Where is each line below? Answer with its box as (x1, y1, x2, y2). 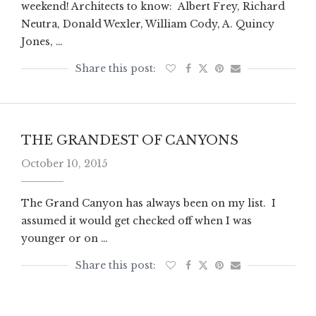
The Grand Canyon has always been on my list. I (20, 197, 276, 210)
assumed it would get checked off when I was (20, 214, 252, 228)
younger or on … (20, 232, 108, 245)
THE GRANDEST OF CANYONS (20, 133, 238, 149)
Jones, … (20, 35, 63, 49)
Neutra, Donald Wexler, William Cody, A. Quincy (20, 18, 274, 31)
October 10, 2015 (20, 157, 107, 171)
